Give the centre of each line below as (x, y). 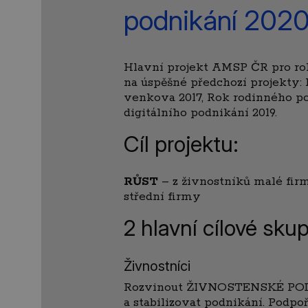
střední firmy (162, 197)
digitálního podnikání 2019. (200, 113)
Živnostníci (157, 266)
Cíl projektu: (181, 144)
